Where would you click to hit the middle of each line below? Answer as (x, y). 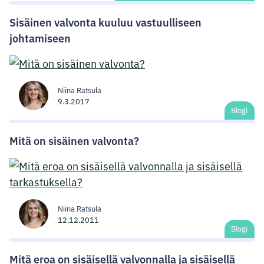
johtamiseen (40, 38)
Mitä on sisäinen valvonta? (74, 141)
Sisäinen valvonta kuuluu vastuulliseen (105, 22)
